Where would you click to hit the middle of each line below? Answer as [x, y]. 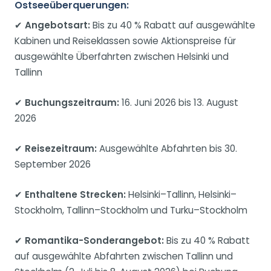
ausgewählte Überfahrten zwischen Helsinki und [122, 57]
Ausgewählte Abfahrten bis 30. [167, 149]
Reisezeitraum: [61, 149]
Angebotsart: [57, 25]
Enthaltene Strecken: [75, 195]
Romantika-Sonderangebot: [94, 241]
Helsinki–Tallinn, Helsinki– [181, 195]
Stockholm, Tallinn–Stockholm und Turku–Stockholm [131, 211]
